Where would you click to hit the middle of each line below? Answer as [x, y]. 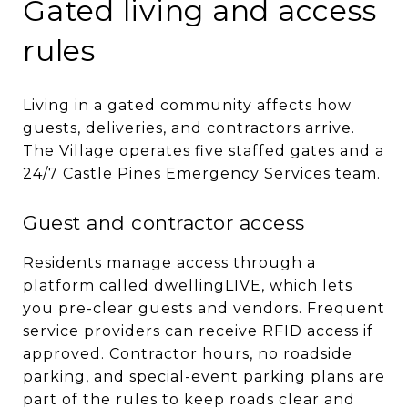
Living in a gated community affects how [187, 105]
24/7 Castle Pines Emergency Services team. [202, 173]
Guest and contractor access [164, 222]
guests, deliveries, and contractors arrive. [189, 127]
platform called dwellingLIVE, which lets [188, 285]
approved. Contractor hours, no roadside [188, 353]
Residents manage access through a [169, 262]
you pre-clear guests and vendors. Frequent [204, 308]
